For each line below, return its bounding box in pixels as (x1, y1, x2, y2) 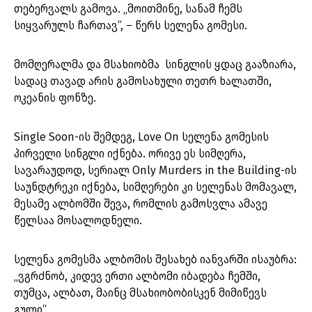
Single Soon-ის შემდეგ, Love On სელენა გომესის (14, 130, 269, 144)
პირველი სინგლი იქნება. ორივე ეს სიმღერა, (14, 147, 246, 161)
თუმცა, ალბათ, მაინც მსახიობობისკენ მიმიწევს (14, 286, 267, 300)
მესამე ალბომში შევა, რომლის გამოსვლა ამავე (14, 197, 267, 211)
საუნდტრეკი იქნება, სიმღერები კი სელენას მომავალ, (14, 180, 297, 194)
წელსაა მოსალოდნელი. (14, 214, 145, 228)
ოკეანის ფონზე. (14, 91, 96, 105)
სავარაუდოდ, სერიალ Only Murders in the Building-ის (14, 164, 297, 178)
